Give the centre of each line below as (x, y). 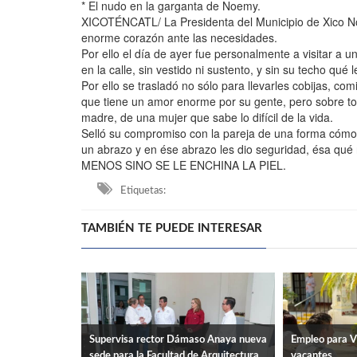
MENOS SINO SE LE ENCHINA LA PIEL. (184, 165)
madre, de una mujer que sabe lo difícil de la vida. (207, 118)
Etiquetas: (143, 191)
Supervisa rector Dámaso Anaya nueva (178, 339)
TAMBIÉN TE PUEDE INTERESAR (172, 229)
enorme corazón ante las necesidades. (179, 38)
